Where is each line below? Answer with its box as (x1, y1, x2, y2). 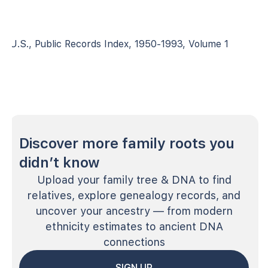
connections (103, 235, 165, 248)
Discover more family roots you (19, 134, 234, 152)
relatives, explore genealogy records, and (28, 188, 240, 202)
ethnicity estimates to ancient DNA (45, 220, 223, 233)
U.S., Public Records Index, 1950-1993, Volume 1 (10, 38, 229, 50)
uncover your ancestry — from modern (35, 204, 233, 217)
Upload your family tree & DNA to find (36, 173, 232, 186)
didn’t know (19, 153, 100, 171)
